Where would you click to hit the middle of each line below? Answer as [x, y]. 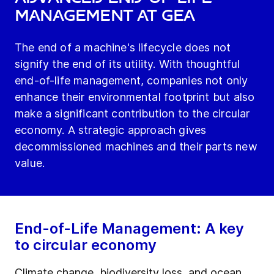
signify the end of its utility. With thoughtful [128, 64]
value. [30, 163]
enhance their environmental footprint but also [135, 97]
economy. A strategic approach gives [111, 130]
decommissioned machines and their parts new [136, 147]
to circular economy [86, 245]
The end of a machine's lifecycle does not [123, 48]
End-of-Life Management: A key [129, 229]
